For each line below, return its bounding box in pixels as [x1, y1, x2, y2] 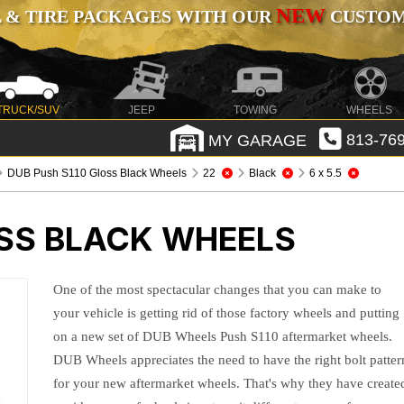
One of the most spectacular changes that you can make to [53, 282, 382, 297]
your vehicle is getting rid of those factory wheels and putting [53, 306, 400, 320]
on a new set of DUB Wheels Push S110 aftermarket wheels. [53, 329, 393, 344]
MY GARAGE [203, 131, 307, 150]
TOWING [234, 104, 278, 116]
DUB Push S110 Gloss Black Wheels [7, 167, 188, 179]
